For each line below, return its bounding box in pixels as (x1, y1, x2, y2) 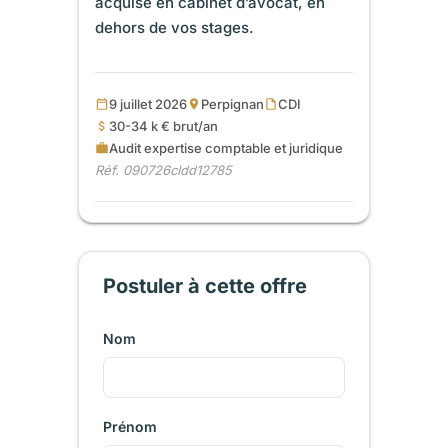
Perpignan (201, 95, 265, 112)
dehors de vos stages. (95, 17, 255, 37)
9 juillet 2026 (109, 95, 188, 112)
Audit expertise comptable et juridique (109, 139, 344, 156)
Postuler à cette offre (103, 273, 308, 298)
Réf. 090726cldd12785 (95, 161, 233, 178)
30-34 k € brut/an (109, 117, 219, 134)
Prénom (103, 417, 158, 435)
